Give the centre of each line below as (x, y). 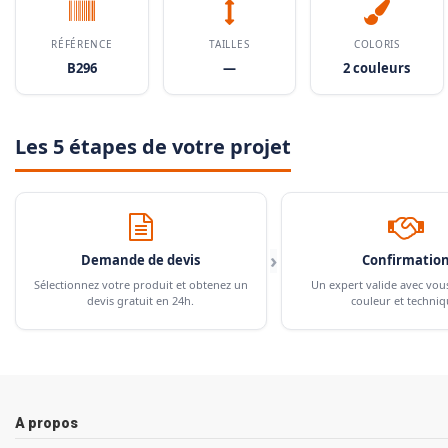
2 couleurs (377, 67)
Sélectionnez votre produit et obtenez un (140, 284)
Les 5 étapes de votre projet (153, 146)
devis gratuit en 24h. (141, 300)
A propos (46, 422)
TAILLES (229, 43)
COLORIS (376, 43)
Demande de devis (141, 259)
